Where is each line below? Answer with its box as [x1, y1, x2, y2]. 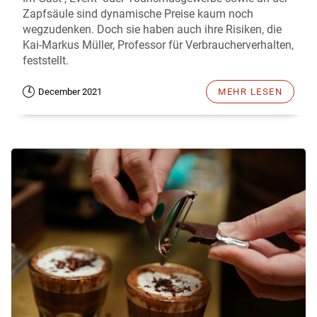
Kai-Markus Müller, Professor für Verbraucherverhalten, [23, 38, 294, 52]
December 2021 [38, 86, 102, 97]
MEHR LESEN [218, 86, 282, 97]
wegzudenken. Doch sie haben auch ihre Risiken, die [23, 22, 282, 36]
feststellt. [23, 53, 69, 67]
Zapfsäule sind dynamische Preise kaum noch [23, 6, 253, 21]
